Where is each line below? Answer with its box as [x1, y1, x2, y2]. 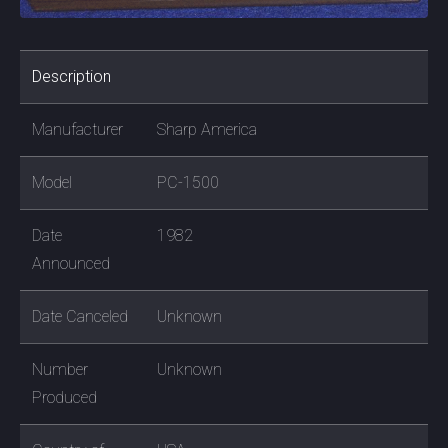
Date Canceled [32, 306, 128, 326]
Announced [32, 253, 110, 273]
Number [32, 359, 88, 379]
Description [32, 66, 111, 86]
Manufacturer [32, 119, 123, 139]
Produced [32, 387, 97, 407]
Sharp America [157, 119, 257, 139]
